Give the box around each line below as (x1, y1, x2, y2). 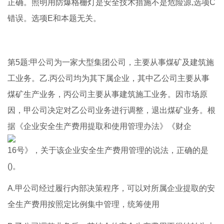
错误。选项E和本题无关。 (7, 14, 101, 23)
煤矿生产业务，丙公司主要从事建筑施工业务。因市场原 (7, 90, 207, 99)
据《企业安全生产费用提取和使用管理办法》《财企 (7, 122, 191, 131)
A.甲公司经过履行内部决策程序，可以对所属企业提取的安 (7, 184, 215, 193)
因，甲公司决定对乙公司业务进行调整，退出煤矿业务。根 (7, 106, 215, 115)
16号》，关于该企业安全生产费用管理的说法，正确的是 (7, 146, 208, 155)
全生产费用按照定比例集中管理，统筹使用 (7, 200, 159, 209)
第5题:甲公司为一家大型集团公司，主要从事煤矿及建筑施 (7, 58, 214, 67)
